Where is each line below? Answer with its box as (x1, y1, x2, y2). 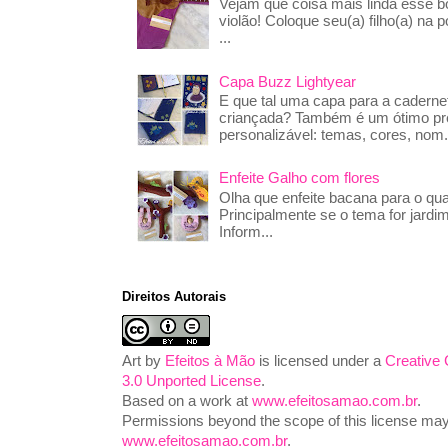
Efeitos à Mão (165, 352, 255, 369)
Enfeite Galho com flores (218, 170, 380, 187)
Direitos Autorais (122, 288, 226, 304)
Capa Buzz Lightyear (218, 73, 356, 90)
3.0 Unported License (122, 372, 261, 389)
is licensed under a (255, 352, 385, 369)
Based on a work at (122, 392, 252, 409)
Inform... (218, 223, 273, 240)
